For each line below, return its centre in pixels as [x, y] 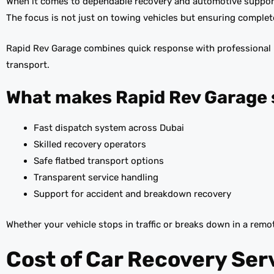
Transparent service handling [96, 178]
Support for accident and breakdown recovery [132, 194]
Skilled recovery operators [90, 145]
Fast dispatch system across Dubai [109, 128]
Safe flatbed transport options [99, 161]
